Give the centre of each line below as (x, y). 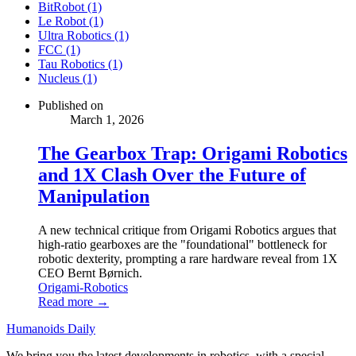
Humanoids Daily (51, 328)
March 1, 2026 (107, 120)
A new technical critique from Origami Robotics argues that (187, 230)
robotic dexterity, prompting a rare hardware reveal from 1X (188, 258)
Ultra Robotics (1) (83, 36)
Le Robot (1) (71, 21)
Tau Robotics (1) (80, 64)
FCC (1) (59, 50)
